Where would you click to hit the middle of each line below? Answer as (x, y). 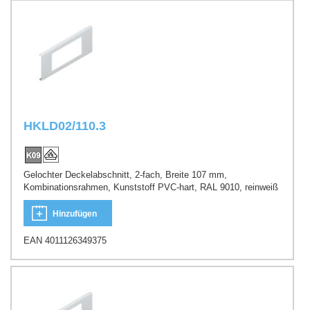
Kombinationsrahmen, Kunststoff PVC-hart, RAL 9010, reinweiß (151, 188)
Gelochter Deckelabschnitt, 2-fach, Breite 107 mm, (125, 175)
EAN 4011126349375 (65, 240)
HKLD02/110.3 (65, 126)
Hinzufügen (75, 213)
